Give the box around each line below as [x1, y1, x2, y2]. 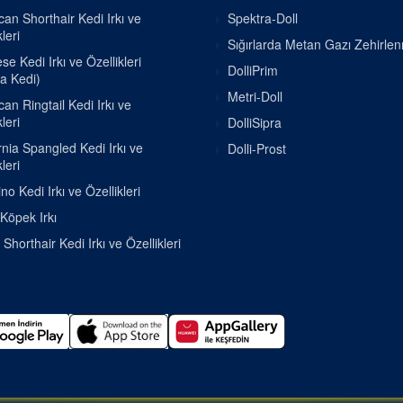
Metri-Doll [228, 87, 282, 105]
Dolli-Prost [228, 139, 286, 157]
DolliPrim [228, 61, 278, 79]
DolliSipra [228, 113, 282, 131]
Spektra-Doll [228, 9, 298, 27]
